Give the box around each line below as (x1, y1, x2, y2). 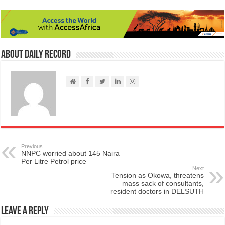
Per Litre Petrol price (21, 157, 87, 166)
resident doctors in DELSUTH (110, 187, 204, 196)
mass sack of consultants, (122, 179, 204, 188)
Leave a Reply (1, 206, 49, 218)
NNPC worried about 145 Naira (21, 149, 120, 158)
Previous (21, 143, 43, 150)
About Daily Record (1, 49, 71, 61)
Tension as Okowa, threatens (111, 171, 204, 180)
